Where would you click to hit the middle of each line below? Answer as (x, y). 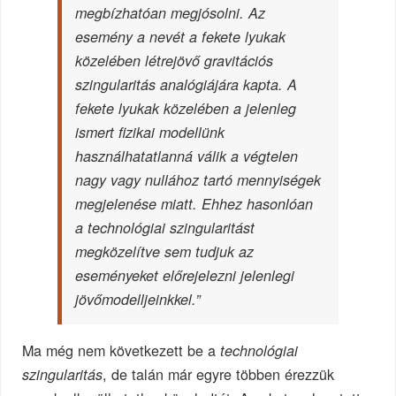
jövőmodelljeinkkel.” (138, 300)
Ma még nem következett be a (122, 350)
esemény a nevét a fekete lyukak (181, 37)
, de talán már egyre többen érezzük (219, 374)
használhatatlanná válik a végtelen (187, 156)
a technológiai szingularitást (165, 228)
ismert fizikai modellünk (150, 133)
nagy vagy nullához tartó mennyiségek (198, 180)
